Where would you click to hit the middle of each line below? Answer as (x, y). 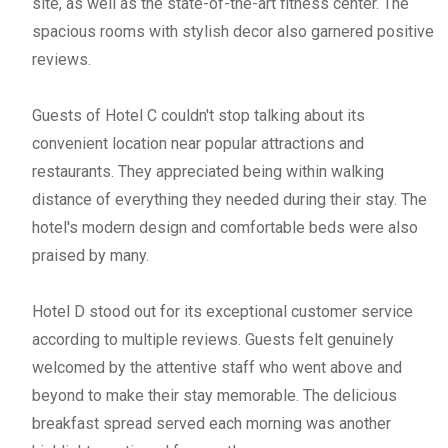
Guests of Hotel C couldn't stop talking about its (198, 115)
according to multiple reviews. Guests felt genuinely (213, 339)
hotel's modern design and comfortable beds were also (225, 227)
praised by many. (90, 255)
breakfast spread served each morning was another (211, 423)
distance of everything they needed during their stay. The (229, 199)
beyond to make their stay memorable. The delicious (214, 395)
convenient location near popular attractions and (198, 143)
